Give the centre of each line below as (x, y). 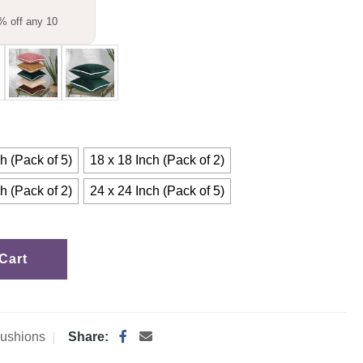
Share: (89, 337)
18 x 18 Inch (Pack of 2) (158, 160)
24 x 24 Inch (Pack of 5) (158, 191)
